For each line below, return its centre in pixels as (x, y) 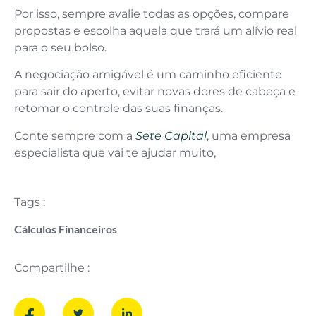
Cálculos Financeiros (66, 229)
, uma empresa (249, 135)
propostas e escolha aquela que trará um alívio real (156, 30)
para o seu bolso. (62, 47)
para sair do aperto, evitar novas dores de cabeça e (155, 92)
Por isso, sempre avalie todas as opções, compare (152, 13)
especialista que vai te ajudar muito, (115, 152)
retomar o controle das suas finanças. (119, 109)
